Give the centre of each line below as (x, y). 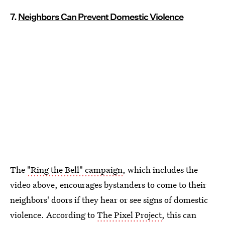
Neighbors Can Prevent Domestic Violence (101, 17)
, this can (179, 214)
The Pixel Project (129, 214)
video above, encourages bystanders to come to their (108, 184)
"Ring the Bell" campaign (75, 169)
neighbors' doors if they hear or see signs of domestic (109, 199)
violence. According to (53, 214)
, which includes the (160, 169)
